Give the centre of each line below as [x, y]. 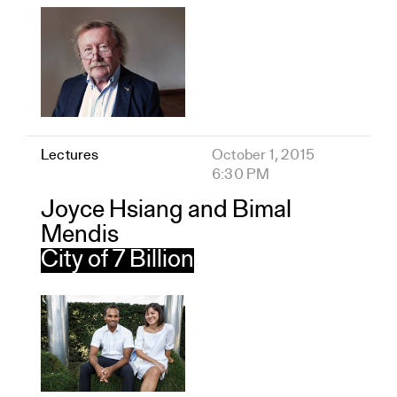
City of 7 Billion [117, 261]
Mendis [80, 236]
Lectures [70, 156]
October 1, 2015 [263, 156]
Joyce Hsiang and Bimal [166, 211]
